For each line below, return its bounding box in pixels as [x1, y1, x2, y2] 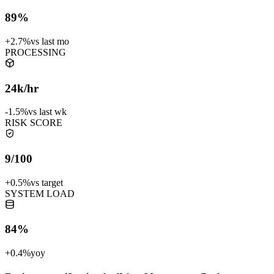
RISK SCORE [5, 117, 62, 128]
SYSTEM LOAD [5, 188, 75, 199]
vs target [31, 177, 63, 188]
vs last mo [31, 35, 69, 46]
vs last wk [28, 106, 67, 117]
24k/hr [5, 81, 39, 95]
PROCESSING [5, 46, 66, 57]
